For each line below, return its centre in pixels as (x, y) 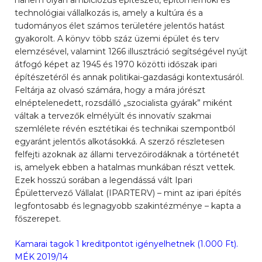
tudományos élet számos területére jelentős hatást (120, 26)
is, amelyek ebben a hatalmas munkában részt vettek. (125, 167)
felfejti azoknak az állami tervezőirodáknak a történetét (127, 154)
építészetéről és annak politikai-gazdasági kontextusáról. (129, 77)
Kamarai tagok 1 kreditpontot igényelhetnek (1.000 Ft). (126, 244)
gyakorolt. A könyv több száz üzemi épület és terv (117, 39)
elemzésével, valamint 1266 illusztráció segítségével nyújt (131, 51)
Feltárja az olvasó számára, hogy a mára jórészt (110, 90)
